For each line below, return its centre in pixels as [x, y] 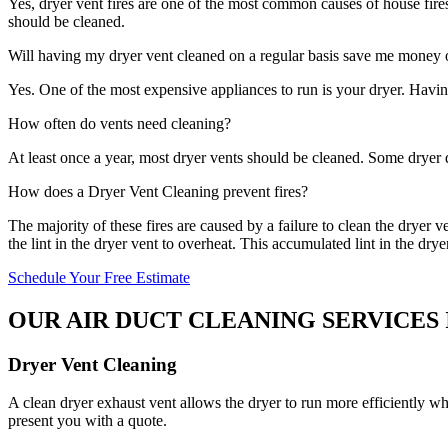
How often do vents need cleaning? [119, 123]
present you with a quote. [87, 421]
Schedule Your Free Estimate [99, 277]
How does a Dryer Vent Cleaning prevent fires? [158, 191]
